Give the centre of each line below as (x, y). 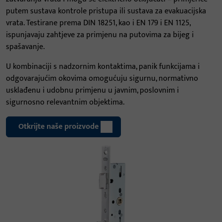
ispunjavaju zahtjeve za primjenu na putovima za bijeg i (100, 35)
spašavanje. (25, 47)
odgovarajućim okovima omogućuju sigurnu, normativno (102, 79)
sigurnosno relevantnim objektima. (65, 102)
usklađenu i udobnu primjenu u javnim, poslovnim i (92, 90)
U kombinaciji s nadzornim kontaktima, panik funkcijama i (103, 67)
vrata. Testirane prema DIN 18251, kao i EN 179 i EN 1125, (98, 23)
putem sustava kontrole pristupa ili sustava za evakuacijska (106, 11)
